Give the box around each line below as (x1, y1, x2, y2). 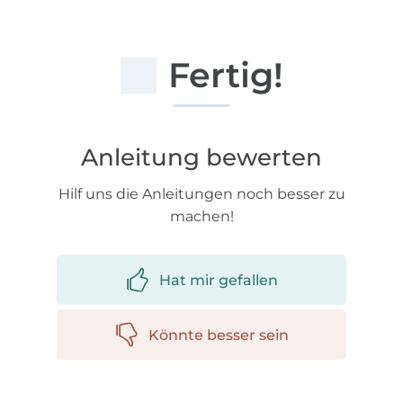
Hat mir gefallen (159, 271, 278, 289)
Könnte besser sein (148, 326, 289, 344)
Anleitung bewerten (81, 143, 322, 173)
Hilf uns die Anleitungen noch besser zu (58, 185, 345, 203)
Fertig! (167, 54, 283, 97)
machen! (169, 208, 234, 226)
